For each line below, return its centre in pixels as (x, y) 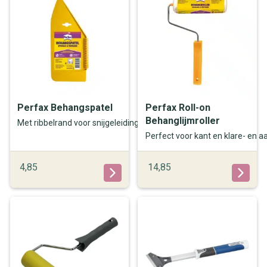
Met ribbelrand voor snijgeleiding (78, 123)
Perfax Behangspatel (65, 107)
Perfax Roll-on (178, 107)
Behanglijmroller (182, 120)
